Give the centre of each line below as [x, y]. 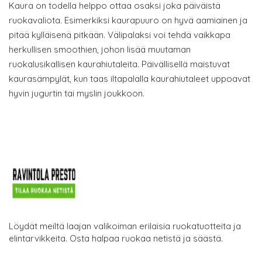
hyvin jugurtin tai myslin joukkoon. [77, 93]
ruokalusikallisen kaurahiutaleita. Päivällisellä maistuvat [119, 64]
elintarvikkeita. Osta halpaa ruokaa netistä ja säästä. [116, 238]
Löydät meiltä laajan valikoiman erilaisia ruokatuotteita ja [125, 226]
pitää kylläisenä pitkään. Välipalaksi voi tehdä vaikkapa [120, 35]
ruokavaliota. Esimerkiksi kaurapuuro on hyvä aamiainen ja [128, 20]
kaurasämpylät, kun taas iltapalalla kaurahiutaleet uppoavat [130, 78]
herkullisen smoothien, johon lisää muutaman [100, 49]
